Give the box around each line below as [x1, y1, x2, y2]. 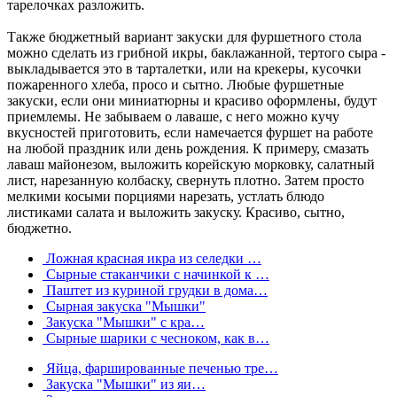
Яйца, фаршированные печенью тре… [43, 360, 278, 376]
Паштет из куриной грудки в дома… [43, 282, 268, 298]
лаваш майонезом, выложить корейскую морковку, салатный [7, 156, 375, 172]
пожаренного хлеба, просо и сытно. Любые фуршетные [7, 76, 344, 92]
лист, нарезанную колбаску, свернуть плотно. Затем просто [7, 172, 364, 188]
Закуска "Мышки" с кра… [43, 314, 205, 330]
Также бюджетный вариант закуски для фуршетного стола [7, 28, 362, 44]
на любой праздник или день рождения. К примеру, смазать [7, 140, 369, 156]
